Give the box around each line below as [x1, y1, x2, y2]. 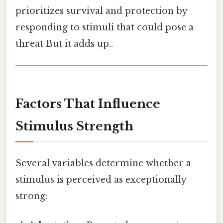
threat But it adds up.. [15, 38, 113, 49]
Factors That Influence [15, 96, 160, 111]
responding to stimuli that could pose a [15, 21, 194, 33]
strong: [15, 190, 47, 202]
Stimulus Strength [15, 118, 133, 133]
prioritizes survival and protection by [15, 5, 187, 16]
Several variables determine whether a [15, 157, 191, 169]
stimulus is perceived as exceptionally [15, 174, 186, 185]
